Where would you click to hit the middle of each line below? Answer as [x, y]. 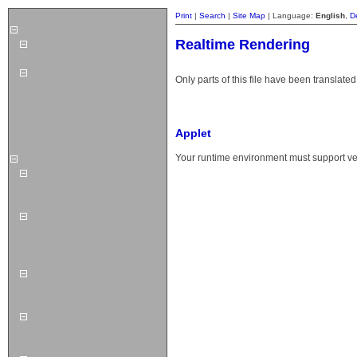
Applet [193, 133]
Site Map [249, 16]
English [330, 16]
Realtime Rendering [243, 44]
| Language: [290, 16]
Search [212, 16]
